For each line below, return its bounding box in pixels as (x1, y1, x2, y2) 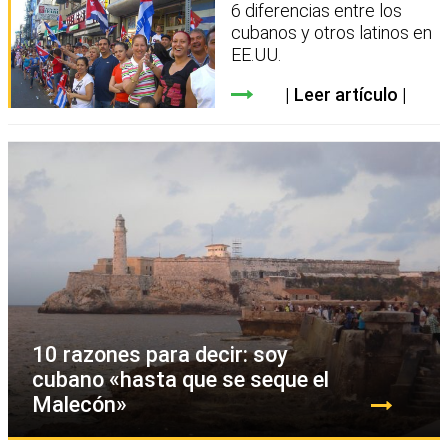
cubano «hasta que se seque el (32, 367, 329, 393)
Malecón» (32, 392, 127, 418)
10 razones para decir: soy (32, 342, 288, 368)
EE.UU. (231, 43, 282, 65)
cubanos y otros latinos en (231, 21, 433, 43)
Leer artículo (293, 83, 398, 105)
